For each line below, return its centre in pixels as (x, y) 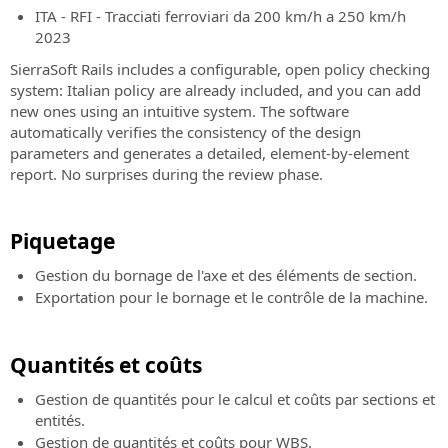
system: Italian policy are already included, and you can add (215, 90)
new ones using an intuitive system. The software (179, 111)
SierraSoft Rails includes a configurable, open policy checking (220, 69)
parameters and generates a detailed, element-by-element (209, 153)
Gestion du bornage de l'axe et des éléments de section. (226, 275)
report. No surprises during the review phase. (166, 174)
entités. (60, 420)
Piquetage (62, 241)
